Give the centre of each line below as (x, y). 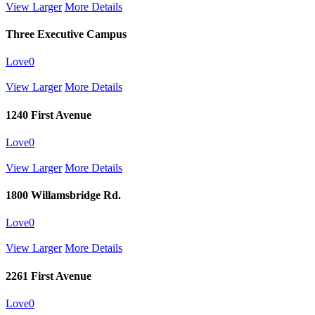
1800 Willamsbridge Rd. (63, 195)
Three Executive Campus (66, 34)
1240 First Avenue (49, 115)
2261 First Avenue (49, 276)
